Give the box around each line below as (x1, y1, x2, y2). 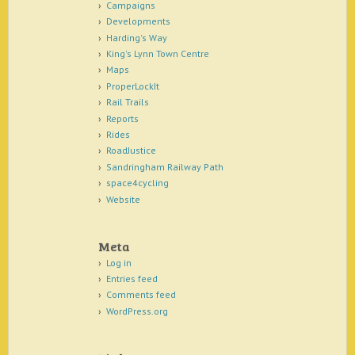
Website (105, 193, 140, 205)
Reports (105, 112, 139, 124)
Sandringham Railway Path (105, 160, 223, 173)
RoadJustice (105, 144, 156, 157)
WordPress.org (105, 304, 168, 317)
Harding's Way (105, 31, 167, 44)
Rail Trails (105, 96, 149, 109)
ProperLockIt (105, 79, 159, 92)
